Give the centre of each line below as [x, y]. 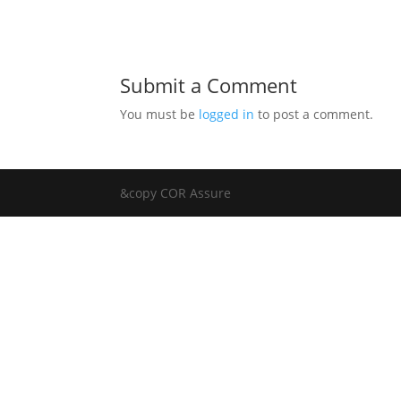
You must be [160, 114]
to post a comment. [314, 114]
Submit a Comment [209, 85]
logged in [227, 114]
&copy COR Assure [176, 193]
